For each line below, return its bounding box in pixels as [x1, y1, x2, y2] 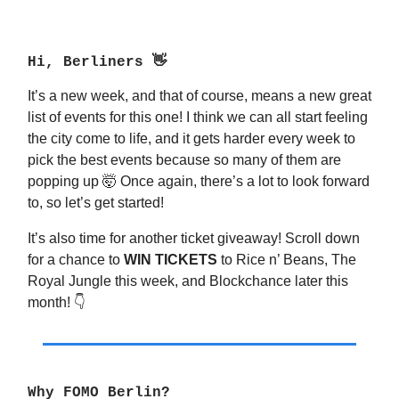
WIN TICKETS [124, 252, 217, 267]
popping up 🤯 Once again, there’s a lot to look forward [28, 174, 370, 189]
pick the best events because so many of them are [28, 152, 341, 167]
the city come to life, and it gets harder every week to [28, 131, 355, 146]
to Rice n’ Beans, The [217, 252, 356, 267]
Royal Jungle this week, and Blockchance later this [28, 273, 348, 289]
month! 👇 [28, 295, 85, 310]
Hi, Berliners [28, 54, 152, 70]
